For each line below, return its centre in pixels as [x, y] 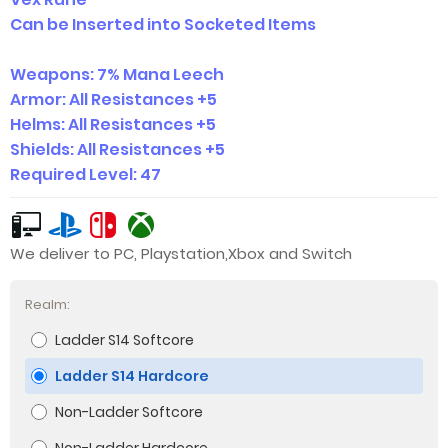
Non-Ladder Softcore [129, 412]
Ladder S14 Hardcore [132, 376]
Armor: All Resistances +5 [113, 99]
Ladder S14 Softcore [124, 340]
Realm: [47, 304]
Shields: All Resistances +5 [117, 149]
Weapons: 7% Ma [79, 74]
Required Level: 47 [85, 174]
